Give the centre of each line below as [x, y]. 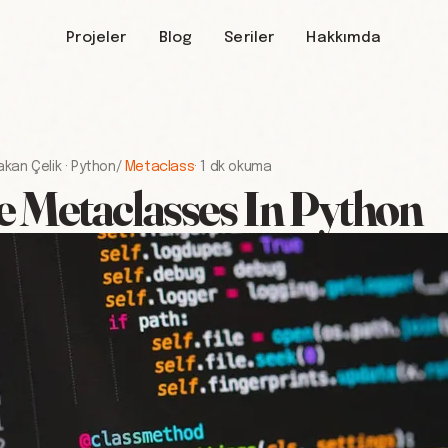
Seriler [249, 38]
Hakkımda [344, 38]
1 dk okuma [236, 167]
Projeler [96, 38]
